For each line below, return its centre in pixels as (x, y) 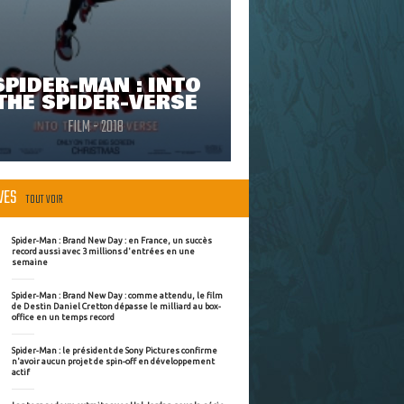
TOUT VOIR (45, 199)
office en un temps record (63, 317)
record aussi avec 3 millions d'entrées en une (103, 251)
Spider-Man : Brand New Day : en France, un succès (112, 240)
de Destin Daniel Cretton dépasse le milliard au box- (116, 306)
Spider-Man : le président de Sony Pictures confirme (115, 350)
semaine (30, 262)
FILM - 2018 (96, 128)
